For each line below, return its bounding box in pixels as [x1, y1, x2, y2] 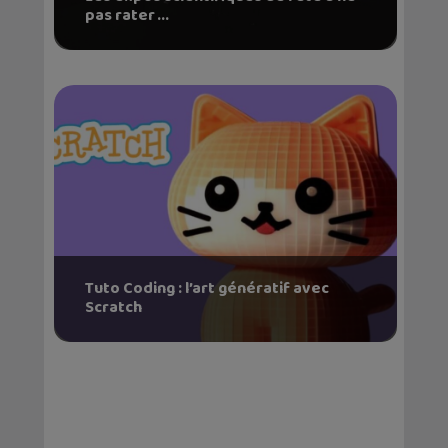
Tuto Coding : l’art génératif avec [84, 275, 329, 301]
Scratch [84, 294, 142, 320]
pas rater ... [84, 2, 169, 28]
